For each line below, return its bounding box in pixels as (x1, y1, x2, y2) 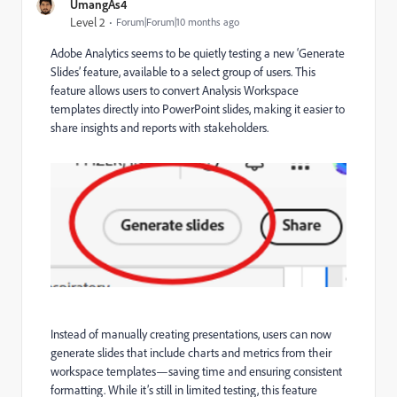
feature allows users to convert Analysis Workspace (51, 82, 299, 98)
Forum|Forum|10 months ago (116, 15, 239, 28)
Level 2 (70, 14, 105, 30)
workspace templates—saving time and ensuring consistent (51, 363, 342, 380)
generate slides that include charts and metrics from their (51, 345, 331, 362)
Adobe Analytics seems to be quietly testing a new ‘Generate (51, 45, 345, 61)
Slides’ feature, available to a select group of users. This (51, 64, 315, 80)
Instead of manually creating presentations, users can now (51, 326, 331, 343)
